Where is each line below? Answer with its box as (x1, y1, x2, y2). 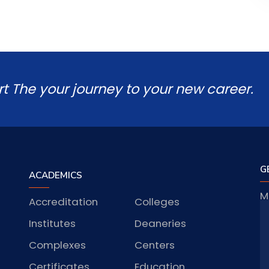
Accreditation (29, 194, 98, 209)
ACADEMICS (29, 168, 83, 181)
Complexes (29, 237, 86, 252)
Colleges (134, 194, 180, 209)
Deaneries (134, 216, 186, 231)
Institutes (29, 216, 76, 231)
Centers (134, 237, 175, 252)
